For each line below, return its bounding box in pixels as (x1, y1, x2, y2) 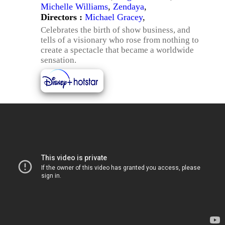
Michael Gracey (85, 12, 143, 22)
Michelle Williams (41, 2, 108, 12)
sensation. (41, 55, 76, 65)
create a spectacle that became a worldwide (41, 45, 194, 55)
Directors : (41, 12, 85, 22)
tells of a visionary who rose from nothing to (41, 35, 199, 45)
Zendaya (113, 2, 144, 12)
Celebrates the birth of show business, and (41, 25, 190, 35)
